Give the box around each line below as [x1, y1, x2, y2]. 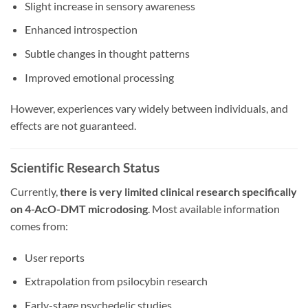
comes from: [10, 219, 68, 232]
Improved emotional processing [24, 70, 174, 84]
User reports [24, 250, 85, 264]
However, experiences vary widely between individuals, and [10, 102, 288, 115]
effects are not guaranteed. [10, 119, 136, 133]
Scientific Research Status [10, 159, 159, 176]
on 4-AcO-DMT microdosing [10, 201, 148, 215]
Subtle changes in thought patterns [24, 47, 190, 60]
